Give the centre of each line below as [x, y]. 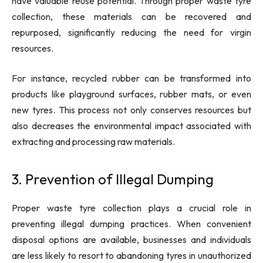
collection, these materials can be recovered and [131, 16]
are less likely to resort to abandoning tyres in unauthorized [131, 255]
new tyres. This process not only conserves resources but [131, 110]
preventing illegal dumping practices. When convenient [131, 223]
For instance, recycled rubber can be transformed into [131, 78]
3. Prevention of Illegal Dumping [113, 179]
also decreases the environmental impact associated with [131, 126]
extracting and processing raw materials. [93, 142]
